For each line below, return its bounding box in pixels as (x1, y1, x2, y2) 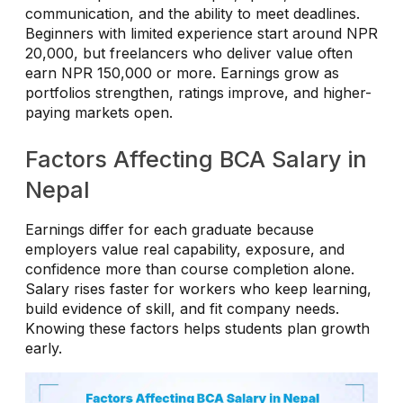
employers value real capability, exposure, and (25, 240, 345, 259)
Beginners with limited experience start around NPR (25, 24, 378, 43)
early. (25, 339, 62, 358)
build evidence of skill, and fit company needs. (25, 300, 339, 318)
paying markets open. (25, 103, 173, 122)
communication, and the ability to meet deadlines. (25, 4, 360, 23)
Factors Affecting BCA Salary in (25, 146, 367, 174)
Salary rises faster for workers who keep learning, (25, 280, 372, 299)
